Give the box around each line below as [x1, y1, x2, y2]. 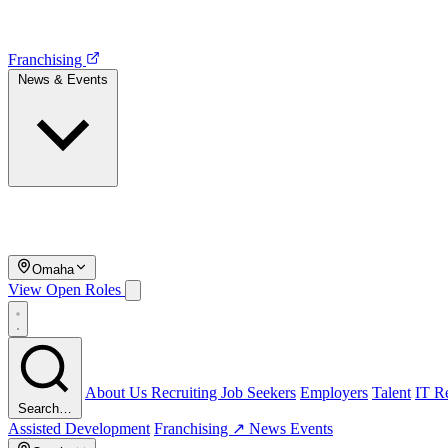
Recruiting [151, 384, 221, 401]
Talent [372, 384, 411, 401]
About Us [85, 384, 151, 401]
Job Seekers [221, 384, 296, 401]
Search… [18, 401, 72, 416]
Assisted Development [8, 420, 150, 437]
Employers [300, 384, 368, 401]
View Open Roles [8, 281, 125, 298]
